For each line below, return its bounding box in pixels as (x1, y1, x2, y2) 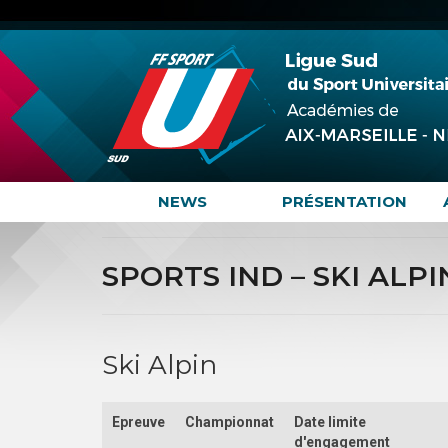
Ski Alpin (102, 349, 217, 381)
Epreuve (112, 413, 166, 430)
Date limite (294, 413, 367, 430)
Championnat (185, 413, 275, 430)
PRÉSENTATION (282, 192, 408, 211)
